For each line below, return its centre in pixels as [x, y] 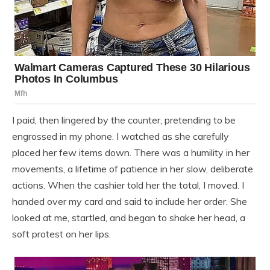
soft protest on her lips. [61, 234]
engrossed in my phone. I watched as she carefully [121, 136]
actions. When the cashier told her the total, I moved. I [128, 185]
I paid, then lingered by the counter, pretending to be [124, 120]
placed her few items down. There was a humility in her [131, 152]
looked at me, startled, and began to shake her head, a [129, 217]
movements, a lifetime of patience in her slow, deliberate [133, 168]
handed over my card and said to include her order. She [130, 201]
